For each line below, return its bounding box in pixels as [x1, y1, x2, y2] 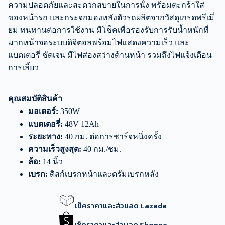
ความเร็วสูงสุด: [28, 144, 81, 153]
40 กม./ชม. [81, 144, 121, 153]
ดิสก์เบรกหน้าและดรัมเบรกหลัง [48, 169, 159, 178]
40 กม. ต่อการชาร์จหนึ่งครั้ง [63, 132, 162, 141]
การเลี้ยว [8, 63, 39, 72]
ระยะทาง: [28, 132, 63, 141]
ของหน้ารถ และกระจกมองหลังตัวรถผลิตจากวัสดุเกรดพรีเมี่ [8, 13, 214, 22]
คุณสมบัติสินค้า [8, 94, 62, 103]
